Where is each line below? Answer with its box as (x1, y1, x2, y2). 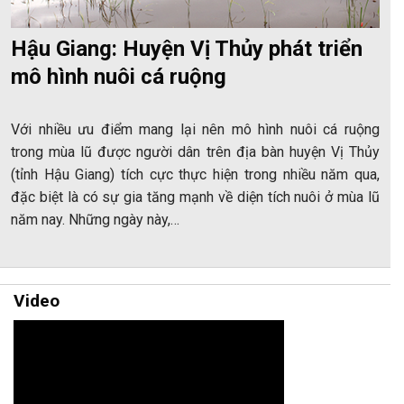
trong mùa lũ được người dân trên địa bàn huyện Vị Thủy (11, 142, 380, 161)
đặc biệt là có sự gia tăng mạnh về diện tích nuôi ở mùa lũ (11, 188, 380, 206)
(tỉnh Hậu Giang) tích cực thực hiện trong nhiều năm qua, (11, 165, 380, 183)
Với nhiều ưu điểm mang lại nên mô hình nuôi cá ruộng (11, 120, 380, 138)
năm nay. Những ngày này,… (11, 210, 179, 228)
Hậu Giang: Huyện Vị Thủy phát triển (11, 35, 363, 61)
